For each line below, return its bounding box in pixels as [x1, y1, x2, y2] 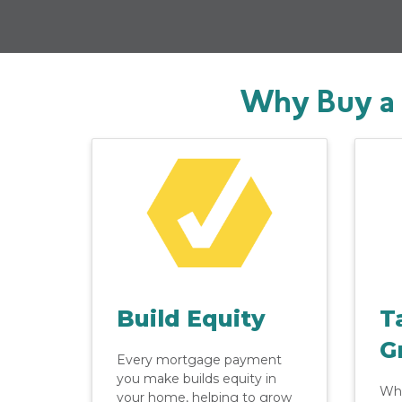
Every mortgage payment [117, 351, 282, 368]
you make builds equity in [117, 370, 276, 387]
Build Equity [117, 304, 266, 332]
